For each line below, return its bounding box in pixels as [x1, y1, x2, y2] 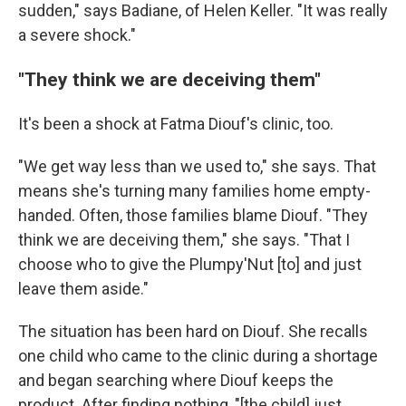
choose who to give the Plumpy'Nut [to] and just [18, 255, 362, 274]
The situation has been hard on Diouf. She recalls [18, 322, 368, 341]
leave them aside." [18, 279, 149, 298]
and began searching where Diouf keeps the [18, 371, 333, 390]
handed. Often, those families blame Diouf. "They [18, 206, 368, 225]
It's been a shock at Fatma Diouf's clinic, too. [18, 114, 333, 133]
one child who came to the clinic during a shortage [18, 346, 378, 365]
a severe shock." [18, 25, 136, 44]
